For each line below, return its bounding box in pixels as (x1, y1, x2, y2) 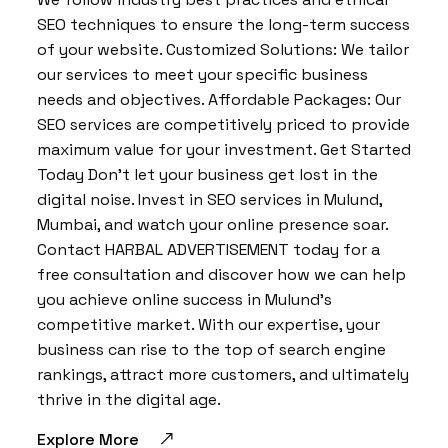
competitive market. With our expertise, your (37, 314, 380, 335)
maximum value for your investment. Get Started (37, 139, 411, 160)
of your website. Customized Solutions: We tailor (37, 39, 409, 60)
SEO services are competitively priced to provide (37, 114, 410, 135)
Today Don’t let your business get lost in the (37, 164, 378, 185)
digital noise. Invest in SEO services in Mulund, (37, 189, 382, 210)
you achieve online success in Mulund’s (37, 289, 332, 310)
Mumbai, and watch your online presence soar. (37, 214, 388, 235)
